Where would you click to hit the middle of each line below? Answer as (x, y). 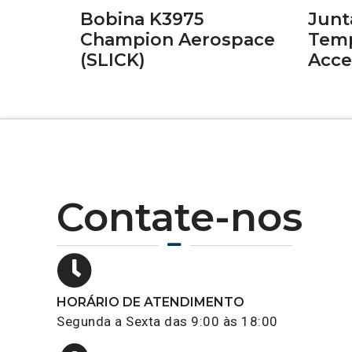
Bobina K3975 (142, 20)
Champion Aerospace (178, 40)
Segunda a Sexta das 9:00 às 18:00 (167, 322)
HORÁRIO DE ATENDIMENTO (150, 302)
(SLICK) (113, 60)
